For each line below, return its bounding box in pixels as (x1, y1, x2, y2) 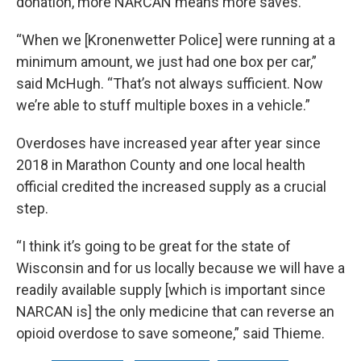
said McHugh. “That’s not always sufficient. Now (16, 75, 323, 92)
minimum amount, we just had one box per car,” (16, 53, 317, 70)
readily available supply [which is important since (16, 281, 326, 298)
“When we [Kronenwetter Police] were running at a (16, 31, 335, 48)
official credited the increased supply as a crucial (16, 178, 326, 195)
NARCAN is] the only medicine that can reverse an (16, 303, 334, 320)
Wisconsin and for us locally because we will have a (16, 259, 345, 276)
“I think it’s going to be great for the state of (16, 238, 291, 255)
